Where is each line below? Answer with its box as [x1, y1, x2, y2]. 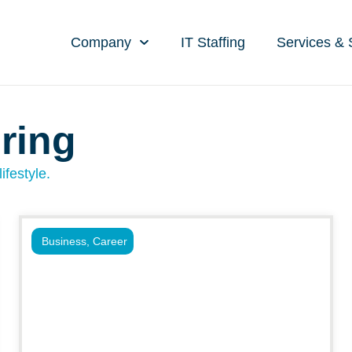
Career [93, 235, 127, 247]
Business [42, 235, 86, 247]
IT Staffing [180, 34, 245, 50]
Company [71, 34, 132, 50]
